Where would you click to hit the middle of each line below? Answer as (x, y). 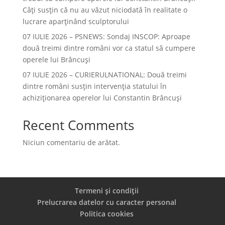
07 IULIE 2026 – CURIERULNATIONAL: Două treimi (104, 75)
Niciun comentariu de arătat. (71, 142)
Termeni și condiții (107, 191)
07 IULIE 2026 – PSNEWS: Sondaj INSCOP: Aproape (106, 36)
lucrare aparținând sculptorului (76, 21)
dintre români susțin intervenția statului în (94, 86)
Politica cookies (107, 214)
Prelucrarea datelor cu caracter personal (107, 202)
